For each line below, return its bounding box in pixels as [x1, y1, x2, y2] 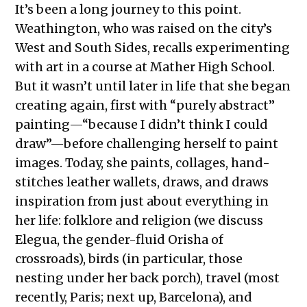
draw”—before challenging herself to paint [15, 135, 279, 151]
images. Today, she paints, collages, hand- [15, 154, 271, 171]
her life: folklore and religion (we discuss [15, 212, 264, 228]
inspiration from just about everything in [15, 193, 269, 209]
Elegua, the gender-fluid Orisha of [15, 231, 224, 247]
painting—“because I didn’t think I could [15, 116, 269, 132]
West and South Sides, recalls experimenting [15, 39, 291, 56]
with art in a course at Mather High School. [15, 58, 275, 75]
